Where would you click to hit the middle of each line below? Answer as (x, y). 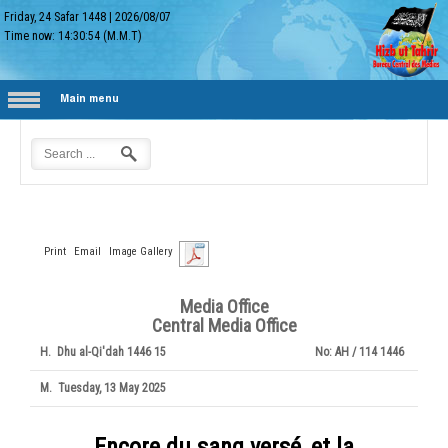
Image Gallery (141, 251)
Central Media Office (224, 325)
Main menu (89, 99)
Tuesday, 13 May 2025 (112, 388)
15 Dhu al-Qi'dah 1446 (160, 352)
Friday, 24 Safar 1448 (55, 17)
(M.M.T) (121, 36)
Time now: (31, 36)
